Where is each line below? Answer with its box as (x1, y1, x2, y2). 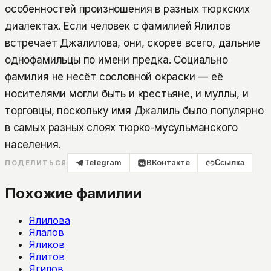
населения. (5, 139, 61, 151)
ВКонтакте (146, 158, 191, 168)
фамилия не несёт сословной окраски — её (5, 71, 223, 83)
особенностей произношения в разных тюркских (5, 3, 250, 16)
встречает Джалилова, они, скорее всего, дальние (5, 37, 261, 50)
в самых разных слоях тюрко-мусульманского (5, 122, 238, 134)
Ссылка (215, 158, 245, 168)
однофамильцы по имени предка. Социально (5, 54, 228, 67)
